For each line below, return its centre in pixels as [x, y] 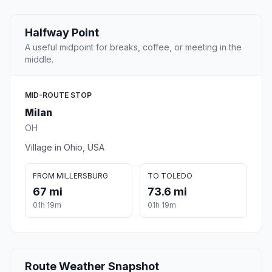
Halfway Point [62, 33]
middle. [39, 59]
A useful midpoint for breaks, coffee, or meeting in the [133, 47]
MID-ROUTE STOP [58, 95]
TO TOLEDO [170, 176]
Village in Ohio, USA [65, 148]
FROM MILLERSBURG [70, 176]
